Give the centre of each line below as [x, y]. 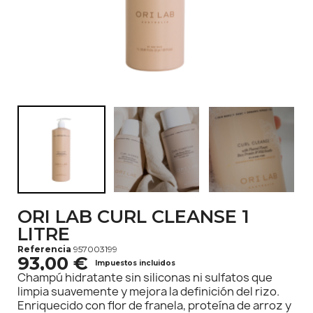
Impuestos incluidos [135, 263]
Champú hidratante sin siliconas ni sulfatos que [145, 277]
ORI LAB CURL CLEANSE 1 [133, 216]
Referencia [44, 249]
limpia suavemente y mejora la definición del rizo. [148, 291]
